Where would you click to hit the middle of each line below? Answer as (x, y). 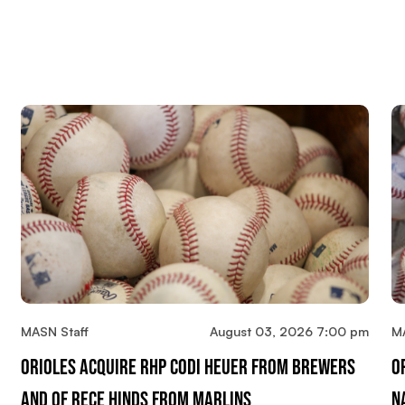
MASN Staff (54, 331)
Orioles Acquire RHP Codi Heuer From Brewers (188, 367)
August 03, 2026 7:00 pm (290, 331)
